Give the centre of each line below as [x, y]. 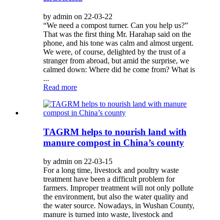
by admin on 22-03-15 [78, 162]
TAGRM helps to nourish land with [115, 132]
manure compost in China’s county [114, 142]
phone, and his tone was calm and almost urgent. [118, 43]
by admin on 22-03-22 [78, 16]
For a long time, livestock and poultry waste [111, 170]
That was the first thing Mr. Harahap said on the [117, 34]
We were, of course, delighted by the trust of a [114, 52]
